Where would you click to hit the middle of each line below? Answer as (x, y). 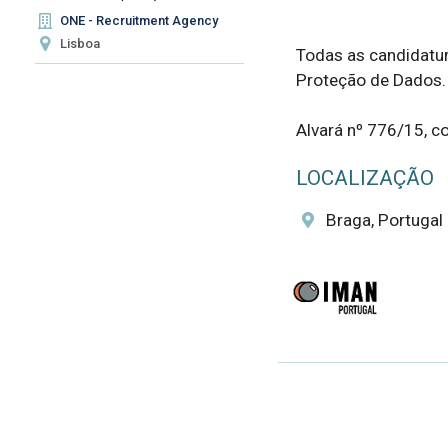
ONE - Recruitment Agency (139, 21)
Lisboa (80, 43)
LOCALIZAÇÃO (364, 177)
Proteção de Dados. (370, 80)
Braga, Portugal (384, 219)
